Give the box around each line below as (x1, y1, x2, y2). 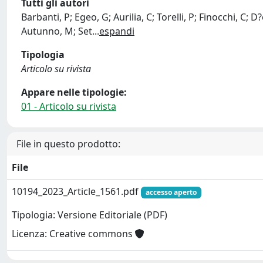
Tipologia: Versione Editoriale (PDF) (12, 208, 167, 222)
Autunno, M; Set (21, 25, 92, 38)
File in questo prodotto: (16, 137, 120, 150)
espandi (99, 25, 134, 38)
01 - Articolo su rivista (21, 100, 116, 113)
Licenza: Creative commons (12, 227, 135, 241)
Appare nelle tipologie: (21, 86, 127, 99)
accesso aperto (145, 187, 197, 197)
